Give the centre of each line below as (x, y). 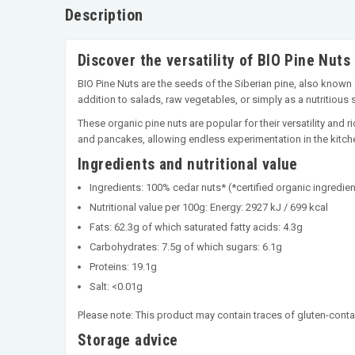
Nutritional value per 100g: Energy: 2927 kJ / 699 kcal (209, 207)
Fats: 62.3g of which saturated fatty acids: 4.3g (196, 227)
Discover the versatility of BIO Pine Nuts (214, 60)
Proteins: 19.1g (123, 266)
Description (104, 15)
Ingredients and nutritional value (188, 164)
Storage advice (128, 340)
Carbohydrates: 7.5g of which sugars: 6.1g (186, 246)
